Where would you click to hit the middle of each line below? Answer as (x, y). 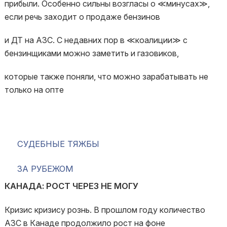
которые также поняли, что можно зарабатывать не (106, 77)
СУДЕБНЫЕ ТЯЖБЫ (58, 144)
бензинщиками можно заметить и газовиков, (91, 53)
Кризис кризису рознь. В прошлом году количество (105, 210)
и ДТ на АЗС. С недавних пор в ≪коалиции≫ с (96, 40)
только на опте (34, 90)
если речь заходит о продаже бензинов (82, 17)
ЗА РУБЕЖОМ (45, 169)
